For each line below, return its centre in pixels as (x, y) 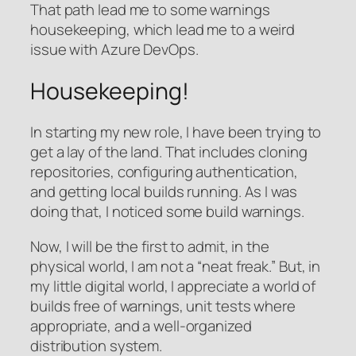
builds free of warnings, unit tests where (163, 306)
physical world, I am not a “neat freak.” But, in (176, 266)
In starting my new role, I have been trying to (176, 132)
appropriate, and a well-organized (141, 325)
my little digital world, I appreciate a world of (173, 286)
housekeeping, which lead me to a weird (163, 29)
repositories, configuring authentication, (164, 172)
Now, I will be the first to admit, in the (150, 246)
